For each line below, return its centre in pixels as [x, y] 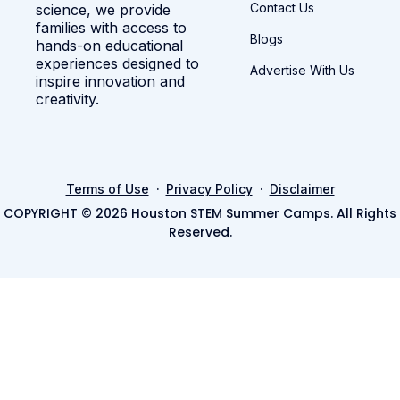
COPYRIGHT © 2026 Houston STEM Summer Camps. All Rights [200, 213]
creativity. [67, 99]
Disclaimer [302, 188]
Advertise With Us [302, 70]
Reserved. [200, 232]
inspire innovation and [110, 81]
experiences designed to [117, 63]
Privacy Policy [209, 188]
